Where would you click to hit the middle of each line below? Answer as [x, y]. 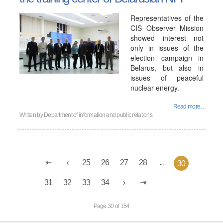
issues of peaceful [167, 78]
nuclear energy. [155, 88]
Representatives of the [167, 18]
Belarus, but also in [167, 68]
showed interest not [167, 38]
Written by [32, 115]
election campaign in [167, 58]
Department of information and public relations [98, 115]
